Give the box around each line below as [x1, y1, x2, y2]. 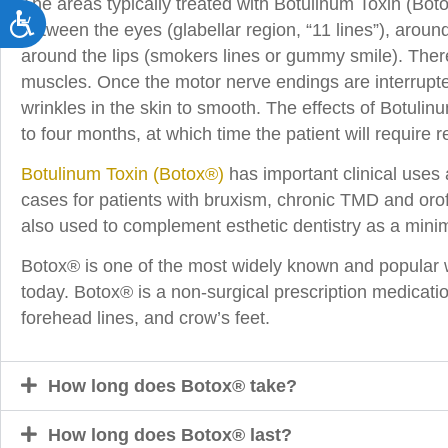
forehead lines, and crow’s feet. [21, 308, 270, 329]
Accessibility [36, 11, 127, 30]
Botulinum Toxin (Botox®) [21, 163, 224, 184]
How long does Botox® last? [48, 424, 292, 445]
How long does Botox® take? [48, 375, 297, 396]
